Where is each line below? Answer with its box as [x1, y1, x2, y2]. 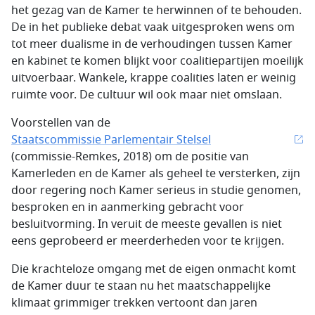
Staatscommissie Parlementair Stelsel [11, 131, 211, 148]
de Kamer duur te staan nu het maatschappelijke [11, 278, 271, 295]
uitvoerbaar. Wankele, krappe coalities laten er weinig [11, 70, 296, 86]
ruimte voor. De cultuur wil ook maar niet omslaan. [11, 86, 282, 103]
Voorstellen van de [11, 115, 110, 131]
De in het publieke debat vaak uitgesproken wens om [11, 19, 295, 36]
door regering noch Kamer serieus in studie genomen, [11, 182, 301, 199]
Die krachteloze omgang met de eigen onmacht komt [11, 261, 296, 278]
